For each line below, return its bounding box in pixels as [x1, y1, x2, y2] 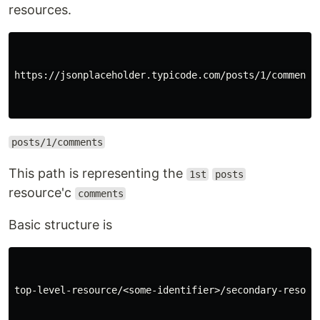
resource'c [9, 185, 75, 200]
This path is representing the [9, 166, 186, 181]
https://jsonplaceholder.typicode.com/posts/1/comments [14, 69, 317, 81]
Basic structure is [9, 217, 112, 232]
